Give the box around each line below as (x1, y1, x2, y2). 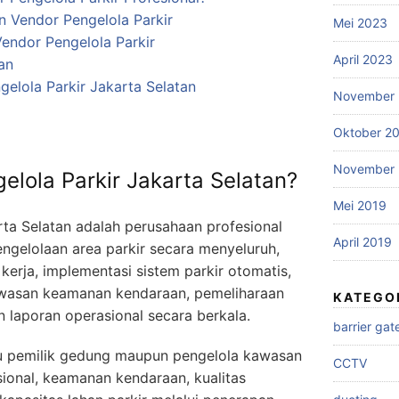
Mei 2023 (333, 15, 387, 31)
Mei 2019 (333, 198, 387, 214)
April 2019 (333, 234, 392, 250)
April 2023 (333, 52, 393, 68)
